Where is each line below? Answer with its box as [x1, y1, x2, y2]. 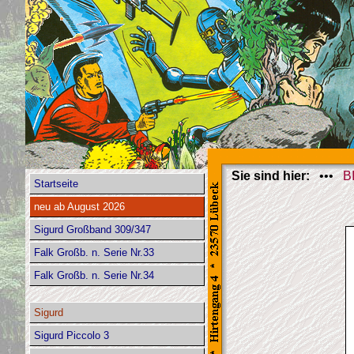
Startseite [34, 178, 78, 190]
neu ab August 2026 [34, 201, 125, 213]
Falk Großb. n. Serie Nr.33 [34, 247, 154, 258]
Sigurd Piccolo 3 [34, 330, 109, 341]
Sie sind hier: [232, 169, 310, 183]
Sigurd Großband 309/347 [34, 224, 151, 235]
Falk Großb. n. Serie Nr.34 [34, 269, 154, 281]
